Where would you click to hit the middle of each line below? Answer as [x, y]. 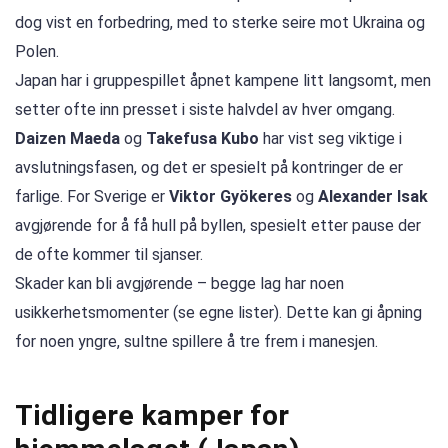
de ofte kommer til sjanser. [109, 255]
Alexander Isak [373, 197]
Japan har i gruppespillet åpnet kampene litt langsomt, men [223, 81]
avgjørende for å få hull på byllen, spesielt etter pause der [218, 226]
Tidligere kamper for [152, 416]
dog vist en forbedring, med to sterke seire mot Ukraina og [220, 23]
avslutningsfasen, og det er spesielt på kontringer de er [209, 168]
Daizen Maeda [67, 139]
